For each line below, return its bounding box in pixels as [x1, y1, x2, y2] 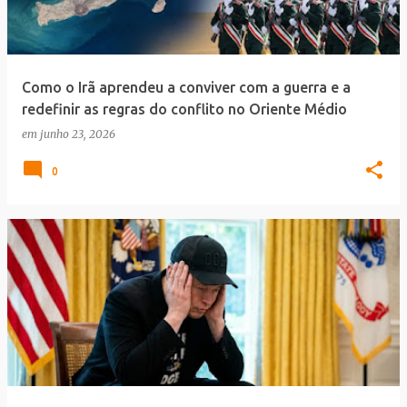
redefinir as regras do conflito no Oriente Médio [22, 101, 347, 117]
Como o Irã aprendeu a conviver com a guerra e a [22, 79, 351, 95]
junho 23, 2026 [40, 127, 115, 141]
